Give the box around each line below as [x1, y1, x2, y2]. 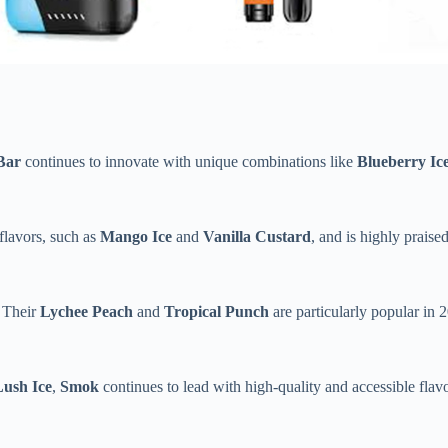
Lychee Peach [40, 302, 133, 320]
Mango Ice [100, 228, 172, 246]
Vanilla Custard [203, 228, 311, 246]
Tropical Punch [164, 302, 269, 320]
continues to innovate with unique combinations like [21, 153, 357, 171]
